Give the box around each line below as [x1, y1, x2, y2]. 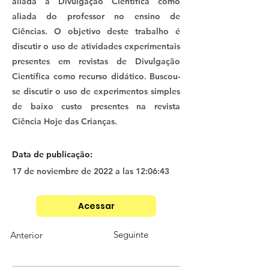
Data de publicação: [12, 149, 95, 160]
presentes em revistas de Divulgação [12, 56, 180, 67]
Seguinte [113, 229, 148, 241]
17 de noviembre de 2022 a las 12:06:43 [12, 166, 169, 177]
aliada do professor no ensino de [12, 11, 180, 22]
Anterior [10, 229, 43, 241]
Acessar [77, 199, 115, 212]
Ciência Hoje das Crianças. [12, 116, 117, 127]
